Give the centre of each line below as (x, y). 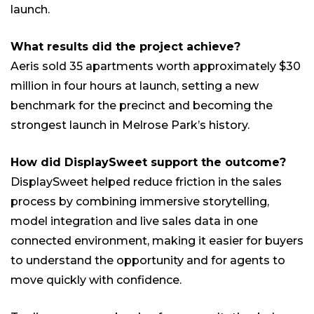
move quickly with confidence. (96, 280)
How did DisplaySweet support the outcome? (148, 163)
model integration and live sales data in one (134, 221)
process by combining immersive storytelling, (140, 202)
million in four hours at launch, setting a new (135, 86)
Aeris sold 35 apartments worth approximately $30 (156, 67)
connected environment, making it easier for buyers (157, 241)
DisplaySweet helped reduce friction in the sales (146, 182)
